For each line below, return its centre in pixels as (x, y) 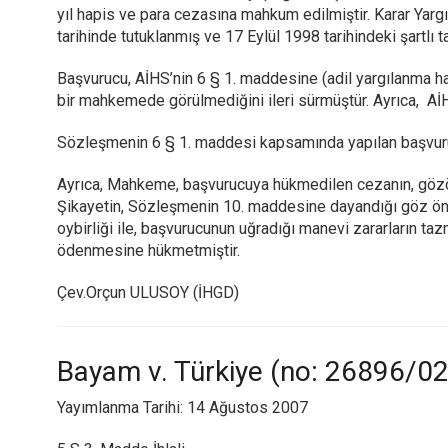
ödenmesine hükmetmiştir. (148, 250)
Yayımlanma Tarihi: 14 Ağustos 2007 (182, 407)
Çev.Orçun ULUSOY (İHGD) (148, 292)
